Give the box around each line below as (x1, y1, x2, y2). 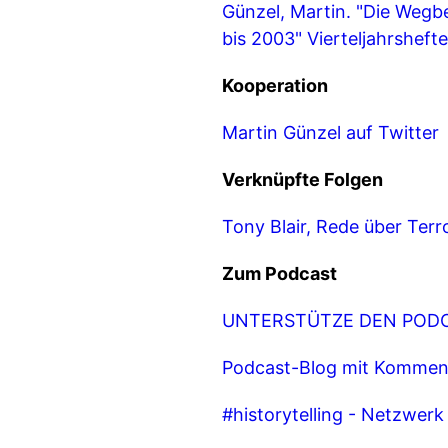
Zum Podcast (222, 263, 337, 284)
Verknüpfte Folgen (222, 169, 383, 190)
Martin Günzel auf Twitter (222, 122, 439, 143)
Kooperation (222, 75, 328, 96)
